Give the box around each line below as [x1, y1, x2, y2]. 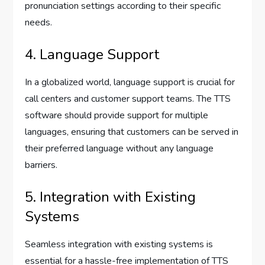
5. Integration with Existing [25, 187, 196, 206]
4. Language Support [25, 44, 160, 64]
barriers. [25, 158, 58, 172]
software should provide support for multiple [25, 108, 209, 122]
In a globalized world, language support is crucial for [25, 75, 235, 89]
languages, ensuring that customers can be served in [25, 125, 239, 138]
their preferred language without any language [25, 141, 214, 155]
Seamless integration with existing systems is [25, 237, 214, 251]
